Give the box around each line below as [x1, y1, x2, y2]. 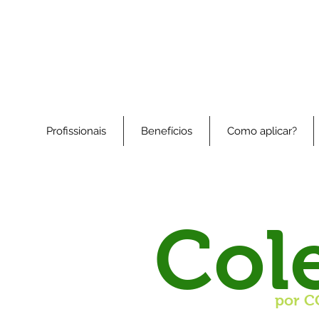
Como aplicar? [226, 125, 297, 138]
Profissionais [46, 125, 106, 138]
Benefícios [141, 125, 192, 138]
